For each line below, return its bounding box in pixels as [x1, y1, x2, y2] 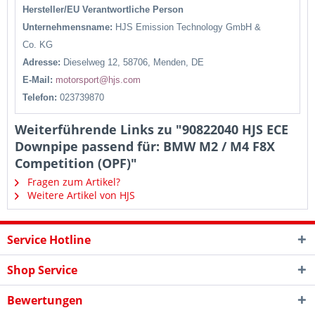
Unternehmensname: [22, 22, 115, 32]
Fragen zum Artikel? [25, 175, 120, 188]
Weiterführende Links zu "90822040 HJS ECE [15, 121, 288, 138]
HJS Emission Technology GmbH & [115, 22, 261, 32]
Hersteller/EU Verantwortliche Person [22, 4, 184, 15]
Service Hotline [7, 232, 91, 247]
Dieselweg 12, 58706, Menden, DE [63, 57, 204, 67]
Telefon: [22, 92, 60, 103]
